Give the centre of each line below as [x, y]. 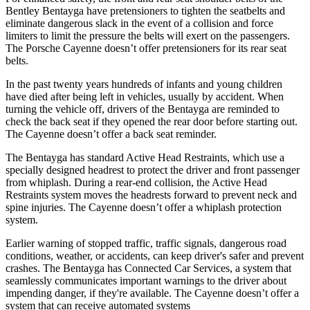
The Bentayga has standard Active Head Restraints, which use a [145, 157]
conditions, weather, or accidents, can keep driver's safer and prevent [155, 255]
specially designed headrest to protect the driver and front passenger [153, 170]
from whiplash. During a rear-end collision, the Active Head [136, 182]
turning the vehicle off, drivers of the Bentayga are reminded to [143, 109]
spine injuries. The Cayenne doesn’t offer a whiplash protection [144, 207]
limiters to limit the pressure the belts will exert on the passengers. [148, 35]
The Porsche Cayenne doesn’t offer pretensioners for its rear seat [146, 48]
